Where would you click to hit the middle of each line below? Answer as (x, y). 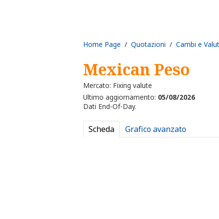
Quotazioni (148, 44)
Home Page (102, 44)
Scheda (101, 129)
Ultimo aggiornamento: (120, 97)
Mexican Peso (136, 69)
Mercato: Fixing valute (118, 86)
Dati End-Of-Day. (110, 107)
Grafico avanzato (156, 129)
